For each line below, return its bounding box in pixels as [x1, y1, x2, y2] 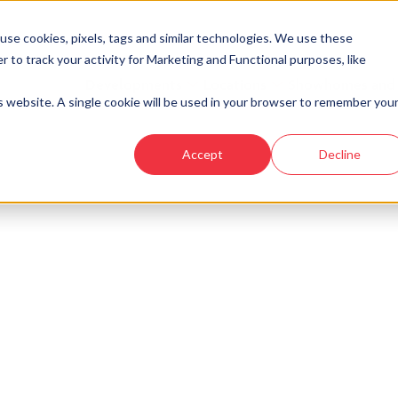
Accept [182, 146, 224, 162]
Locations [203, 75, 267, 93]
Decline [318, 146, 361, 162]
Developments [85, 75, 182, 93]
